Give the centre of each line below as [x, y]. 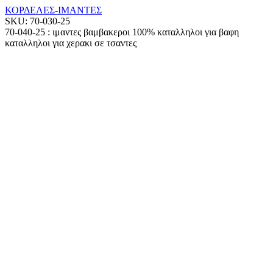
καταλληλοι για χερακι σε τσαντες [71, 43]
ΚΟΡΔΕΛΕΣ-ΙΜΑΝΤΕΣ [53, 10]
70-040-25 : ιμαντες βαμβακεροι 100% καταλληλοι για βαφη [122, 32]
